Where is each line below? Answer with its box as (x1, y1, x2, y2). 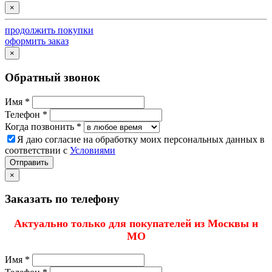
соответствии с (5, 144, 70, 155)
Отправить (10, 157, 49, 167)
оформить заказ (5, 36, 69, 47)
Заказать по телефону (5, 192, 120, 206)
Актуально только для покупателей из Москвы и (14, 217, 258, 229)
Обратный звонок (5, 70, 100, 84)
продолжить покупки (5, 25, 93, 36)
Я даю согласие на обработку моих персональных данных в (17, 134, 265, 144)
